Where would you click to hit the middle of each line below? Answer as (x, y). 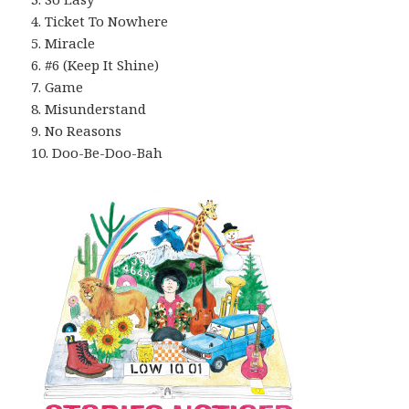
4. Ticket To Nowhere (100, 21)
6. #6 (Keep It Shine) (95, 65)
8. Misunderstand (89, 109)
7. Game (58, 87)
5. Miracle (63, 43)
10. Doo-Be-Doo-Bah (97, 153)
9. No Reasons (77, 131)
